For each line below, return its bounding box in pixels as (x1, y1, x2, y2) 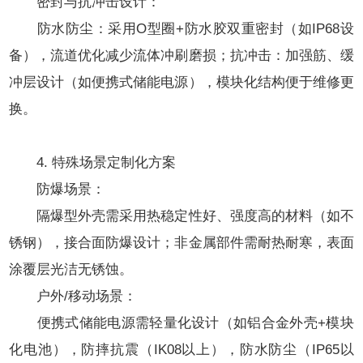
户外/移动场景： (9, 288, 138, 304)
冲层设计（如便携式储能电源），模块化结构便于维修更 (9, 75, 354, 90)
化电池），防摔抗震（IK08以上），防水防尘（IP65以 (9, 342, 354, 357)
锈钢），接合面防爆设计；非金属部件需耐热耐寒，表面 (9, 235, 354, 250)
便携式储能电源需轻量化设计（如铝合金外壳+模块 (9, 315, 354, 331)
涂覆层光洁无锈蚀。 (9, 262, 134, 277)
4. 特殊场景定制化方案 (9, 155, 177, 170)
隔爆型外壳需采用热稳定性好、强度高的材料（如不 (9, 208, 354, 224)
